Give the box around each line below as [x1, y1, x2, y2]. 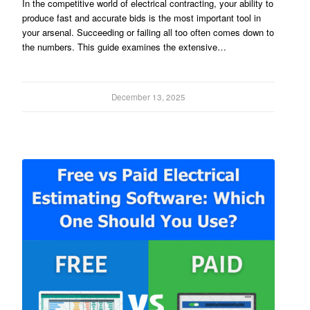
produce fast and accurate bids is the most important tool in [22, 10, 262, 24]
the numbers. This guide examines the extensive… [22, 39, 227, 53]
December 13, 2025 [111, 91, 186, 102]
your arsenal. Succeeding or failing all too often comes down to [22, 25, 275, 39]
